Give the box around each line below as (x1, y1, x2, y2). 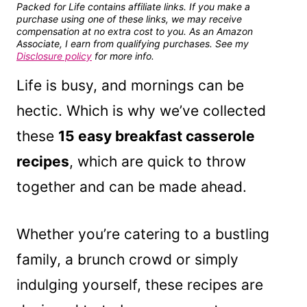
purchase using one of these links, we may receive (16, 12, 242, 25)
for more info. (92, 49, 154, 62)
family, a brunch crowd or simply (16, 250, 238, 268)
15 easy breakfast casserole (58, 127, 255, 145)
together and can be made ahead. (16, 177, 247, 195)
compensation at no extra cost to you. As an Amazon (16, 25, 253, 37)
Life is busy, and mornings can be (16, 76, 244, 94)
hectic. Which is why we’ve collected (16, 101, 266, 119)
